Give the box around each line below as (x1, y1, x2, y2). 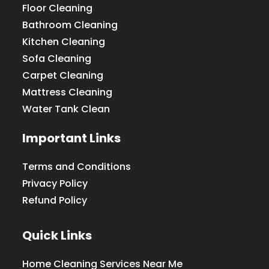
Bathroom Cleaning (22, 18, 118, 32)
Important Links (22, 130, 121, 147)
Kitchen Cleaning (22, 35, 106, 49)
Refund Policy (22, 193, 88, 208)
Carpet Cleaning (22, 68, 104, 83)
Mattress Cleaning (22, 85, 113, 100)
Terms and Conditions (22, 160, 131, 174)
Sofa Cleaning (22, 52, 92, 66)
